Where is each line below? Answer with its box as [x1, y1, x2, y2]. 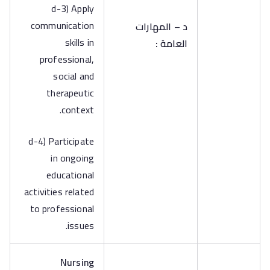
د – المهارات [136, 17, 187, 36]
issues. [67, 216, 94, 234]
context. [61, 101, 94, 119]
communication [30, 16, 94, 34]
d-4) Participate [28, 132, 94, 150]
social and [53, 67, 94, 85]
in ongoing [51, 149, 94, 167]
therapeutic [46, 84, 94, 102]
